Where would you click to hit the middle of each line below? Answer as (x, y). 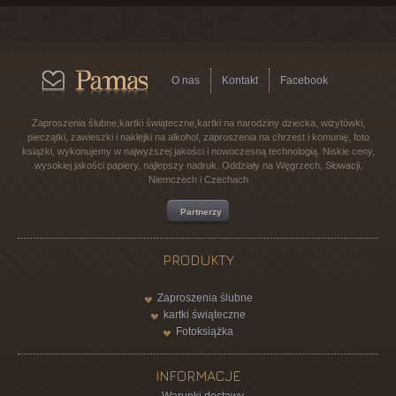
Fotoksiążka (205, 332)
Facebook (304, 81)
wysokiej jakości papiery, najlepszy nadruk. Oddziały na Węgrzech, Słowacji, (198, 166)
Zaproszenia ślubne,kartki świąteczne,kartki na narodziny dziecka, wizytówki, (198, 123)
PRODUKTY (198, 260)
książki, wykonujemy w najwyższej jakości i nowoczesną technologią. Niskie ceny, (198, 152)
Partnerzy (201, 212)
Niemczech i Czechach (198, 180)
